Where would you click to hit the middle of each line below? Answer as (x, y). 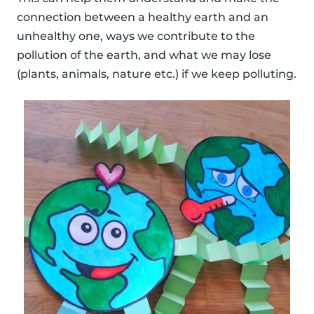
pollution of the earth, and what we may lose (144, 55)
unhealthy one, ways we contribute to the (136, 36)
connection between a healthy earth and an (143, 17)
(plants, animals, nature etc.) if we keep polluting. (157, 74)
